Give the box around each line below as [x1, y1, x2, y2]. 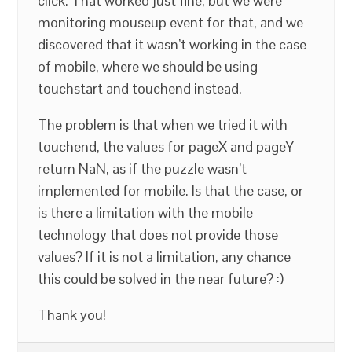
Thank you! [38, 306, 107, 324]
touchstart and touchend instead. [38, 79, 243, 97]
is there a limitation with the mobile [38, 203, 254, 222]
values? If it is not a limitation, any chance [38, 247, 291, 266]
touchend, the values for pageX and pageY [38, 137, 295, 156]
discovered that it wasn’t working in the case [38, 35, 307, 53]
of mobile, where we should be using [38, 57, 258, 75]
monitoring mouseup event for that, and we [38, 13, 304, 31]
